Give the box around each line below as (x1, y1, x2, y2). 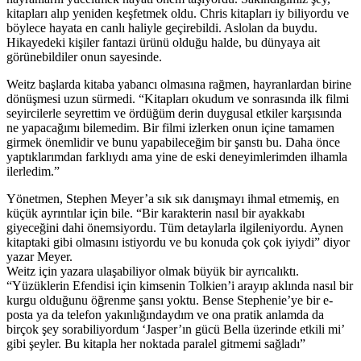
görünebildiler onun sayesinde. (6, 49, 162, 64)
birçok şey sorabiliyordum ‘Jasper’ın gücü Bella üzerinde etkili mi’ (6, 322, 344, 336)
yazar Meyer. (6, 249, 73, 263)
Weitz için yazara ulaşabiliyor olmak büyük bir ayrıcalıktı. (6, 263, 299, 278)
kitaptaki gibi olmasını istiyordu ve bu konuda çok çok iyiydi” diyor (6, 234, 350, 249)
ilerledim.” (6, 164, 60, 178)
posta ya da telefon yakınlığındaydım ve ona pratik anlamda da (6, 307, 324, 322)
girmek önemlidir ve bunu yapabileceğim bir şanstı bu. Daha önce (6, 135, 340, 149)
